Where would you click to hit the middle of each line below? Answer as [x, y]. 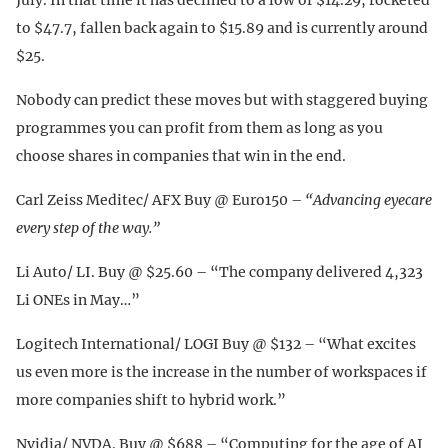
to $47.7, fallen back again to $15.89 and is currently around [222, 27]
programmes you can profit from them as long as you [199, 127]
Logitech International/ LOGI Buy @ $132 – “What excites [216, 343]
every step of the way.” [88, 227]
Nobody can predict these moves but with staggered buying [222, 99]
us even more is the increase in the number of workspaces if [221, 371]
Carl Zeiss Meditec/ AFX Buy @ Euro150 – [159, 199]
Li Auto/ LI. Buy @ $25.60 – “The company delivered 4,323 [219, 271]
